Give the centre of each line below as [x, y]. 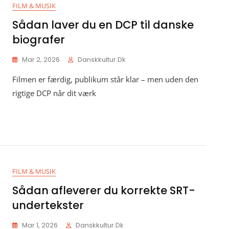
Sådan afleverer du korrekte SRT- [104, 190]
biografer [39, 40]
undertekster [48, 205]
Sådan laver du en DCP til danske [103, 25]
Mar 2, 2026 [41, 60]
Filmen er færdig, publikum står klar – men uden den [105, 79]
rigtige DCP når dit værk [54, 93]
